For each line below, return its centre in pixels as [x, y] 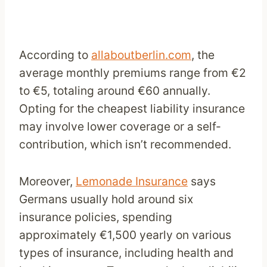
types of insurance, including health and [126, 253]
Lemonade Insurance [132, 181]
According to [55, 55]
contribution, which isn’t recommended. [125, 145]
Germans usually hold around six [106, 199]
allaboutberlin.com [141, 55]
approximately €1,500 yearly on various [125, 235]
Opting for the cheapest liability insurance [132, 109]
